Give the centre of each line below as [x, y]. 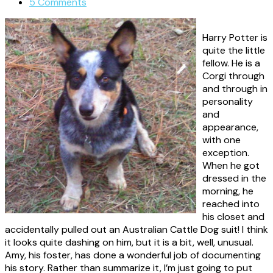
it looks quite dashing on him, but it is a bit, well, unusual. [129, 242]
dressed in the [234, 178]
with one [222, 140]
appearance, [230, 127]
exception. [226, 152]
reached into [231, 204]
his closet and [233, 216]
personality [228, 101]
